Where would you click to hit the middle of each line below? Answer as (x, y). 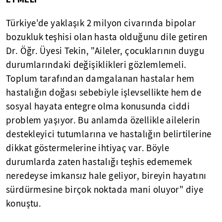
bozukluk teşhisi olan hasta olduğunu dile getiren (107, 37)
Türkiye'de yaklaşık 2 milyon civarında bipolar (101, 23)
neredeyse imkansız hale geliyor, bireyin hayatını (106, 176)
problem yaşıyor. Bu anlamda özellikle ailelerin (103, 120)
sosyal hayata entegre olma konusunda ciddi (98, 107)
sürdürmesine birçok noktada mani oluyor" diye (105, 190)
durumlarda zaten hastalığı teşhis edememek (99, 162)
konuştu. (24, 204)
